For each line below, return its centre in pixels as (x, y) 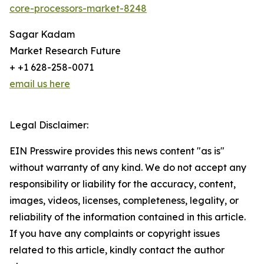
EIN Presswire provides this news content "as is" (117, 151)
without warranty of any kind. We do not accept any (128, 168)
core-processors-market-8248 (78, 9)
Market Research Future (65, 51)
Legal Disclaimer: (49, 125)
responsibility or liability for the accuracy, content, (123, 184)
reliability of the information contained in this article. (128, 217)
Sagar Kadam (42, 34)
